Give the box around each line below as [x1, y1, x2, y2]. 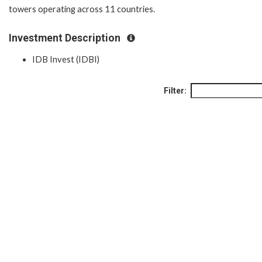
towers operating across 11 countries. [9, 4, 155, 14]
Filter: [164, 86, 187, 96]
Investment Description [9, 32, 123, 44]
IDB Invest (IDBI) [32, 54, 99, 65]
